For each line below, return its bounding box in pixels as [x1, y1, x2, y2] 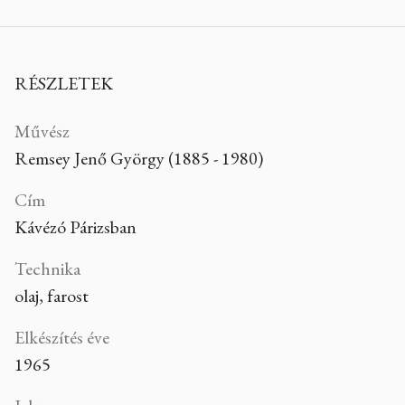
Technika [14, 256, 80, 280]
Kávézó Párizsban [14, 214, 137, 239]
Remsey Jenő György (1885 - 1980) [14, 146, 263, 170]
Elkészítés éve [14, 325, 109, 349]
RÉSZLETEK [14, 71, 113, 95]
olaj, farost [14, 283, 89, 307]
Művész [14, 118, 70, 143]
